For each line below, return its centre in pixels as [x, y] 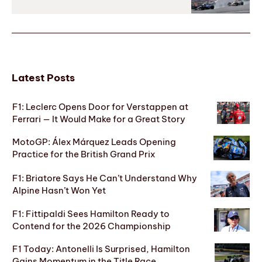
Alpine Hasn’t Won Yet [59, 190]
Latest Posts [43, 77]
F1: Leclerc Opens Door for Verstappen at [100, 107]
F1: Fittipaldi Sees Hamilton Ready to [91, 214]
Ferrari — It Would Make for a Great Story [99, 119]
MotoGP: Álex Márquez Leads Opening [94, 142]
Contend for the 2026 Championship [92, 226]
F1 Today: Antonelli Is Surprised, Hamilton [101, 249]
